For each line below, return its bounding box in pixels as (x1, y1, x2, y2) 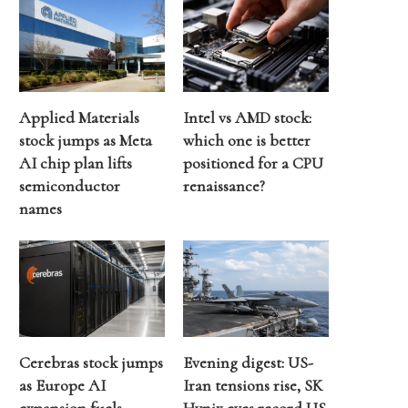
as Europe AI (19, 375, 106, 396)
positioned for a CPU (183, 152, 324, 173)
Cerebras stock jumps (19, 352, 163, 373)
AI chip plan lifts (19, 152, 132, 173)
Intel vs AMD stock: (183, 107, 312, 127)
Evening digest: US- (183, 352, 314, 373)
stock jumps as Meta (19, 129, 152, 150)
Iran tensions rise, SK (183, 375, 323, 396)
